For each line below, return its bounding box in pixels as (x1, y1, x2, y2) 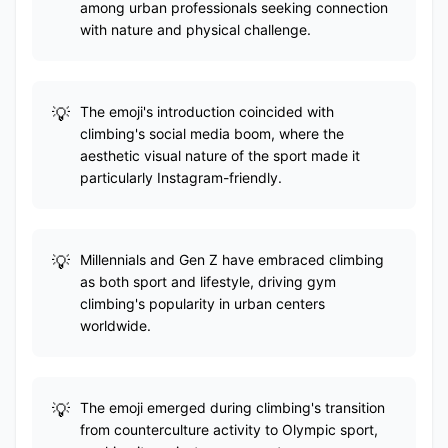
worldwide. (80, 317, 151, 334)
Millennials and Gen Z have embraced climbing (80, 251, 384, 268)
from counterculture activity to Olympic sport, (80, 421, 378, 438)
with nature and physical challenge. (80, 21, 311, 38)
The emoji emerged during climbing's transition (80, 399, 385, 416)
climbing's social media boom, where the (80, 125, 344, 142)
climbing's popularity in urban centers (80, 295, 325, 312)
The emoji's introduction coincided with (80, 103, 334, 120)
